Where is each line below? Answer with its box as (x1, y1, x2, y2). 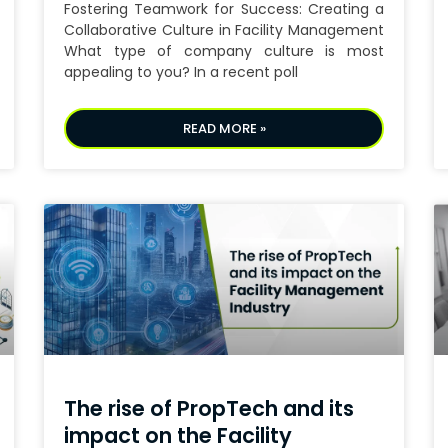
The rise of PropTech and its (64, 394, 354, 424)
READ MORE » (182, 119, 266, 139)
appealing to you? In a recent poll (64, 62, 298, 83)
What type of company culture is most (64, 41, 384, 62)
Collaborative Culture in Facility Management (64, 20, 384, 41)
